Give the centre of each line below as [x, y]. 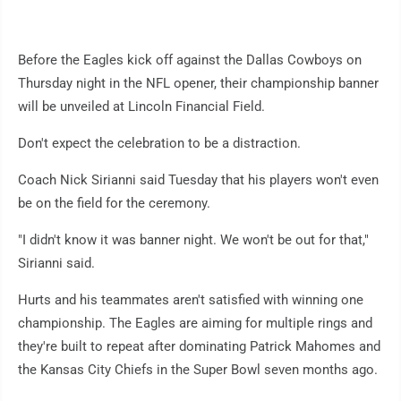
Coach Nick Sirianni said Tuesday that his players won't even [198, 180]
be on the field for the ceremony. [114, 204]
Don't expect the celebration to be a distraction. [159, 144]
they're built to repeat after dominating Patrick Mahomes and [199, 347]
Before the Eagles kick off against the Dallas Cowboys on [190, 60]
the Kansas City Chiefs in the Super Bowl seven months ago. [198, 370]
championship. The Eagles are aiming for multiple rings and [195, 324]
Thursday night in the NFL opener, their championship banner [198, 84]
